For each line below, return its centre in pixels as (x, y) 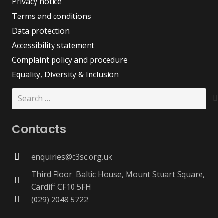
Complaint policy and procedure (70, 60)
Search (24, 93)
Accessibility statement (53, 45)
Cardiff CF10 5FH (61, 187)
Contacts (39, 129)
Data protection (41, 30)
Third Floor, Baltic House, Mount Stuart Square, (118, 174)
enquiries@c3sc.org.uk (72, 156)
